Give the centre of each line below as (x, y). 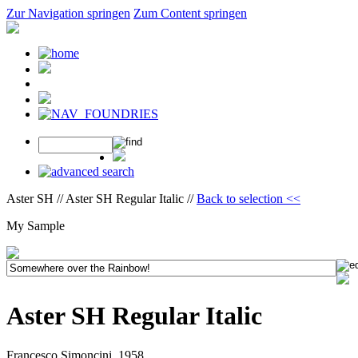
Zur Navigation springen (68, 13)
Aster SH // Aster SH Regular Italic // (101, 199)
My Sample (36, 226)
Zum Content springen (190, 13)
